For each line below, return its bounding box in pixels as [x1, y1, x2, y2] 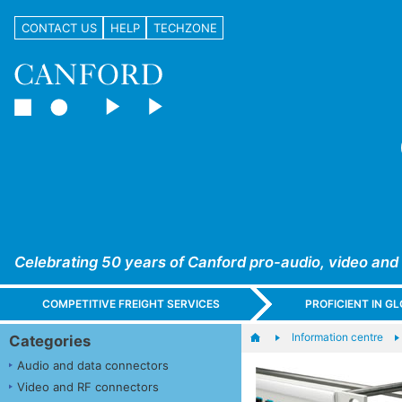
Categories [9, 331, 91, 350]
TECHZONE [153, 20, 217, 35]
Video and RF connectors [17, 379, 159, 394]
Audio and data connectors [17, 357, 169, 372]
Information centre [291, 329, 383, 344]
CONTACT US [21, 20, 97, 35]
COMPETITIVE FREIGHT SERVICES [42, 297, 221, 311]
